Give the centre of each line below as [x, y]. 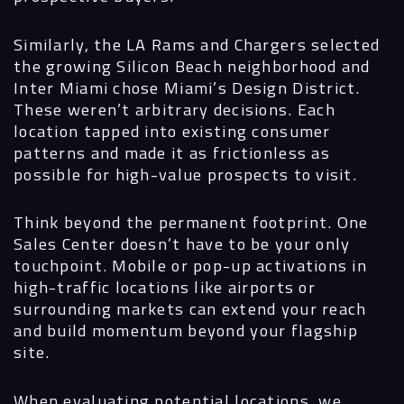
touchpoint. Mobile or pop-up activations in [191, 266]
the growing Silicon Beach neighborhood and [192, 65]
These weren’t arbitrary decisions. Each [174, 109]
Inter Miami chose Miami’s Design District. [187, 87]
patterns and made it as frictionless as [172, 152]
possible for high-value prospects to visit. [186, 174]
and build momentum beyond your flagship [186, 331]
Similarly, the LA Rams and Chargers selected [197, 44]
